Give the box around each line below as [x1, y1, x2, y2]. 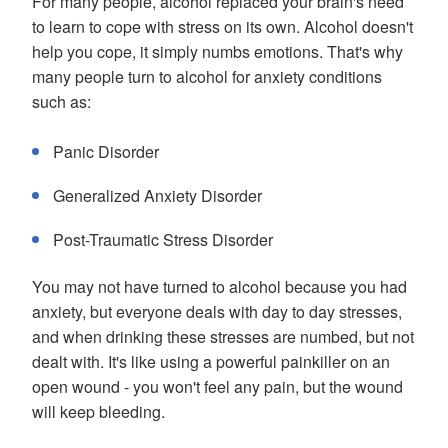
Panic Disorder [53, 140, 159, 163]
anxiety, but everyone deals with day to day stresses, [32, 300, 402, 323]
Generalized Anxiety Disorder [53, 184, 262, 207]
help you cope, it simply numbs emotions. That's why [32, 40, 403, 63]
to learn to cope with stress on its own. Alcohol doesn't [32, 15, 413, 38]
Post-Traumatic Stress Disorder [53, 228, 273, 251]
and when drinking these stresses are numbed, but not [32, 325, 414, 348]
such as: [32, 90, 91, 113]
